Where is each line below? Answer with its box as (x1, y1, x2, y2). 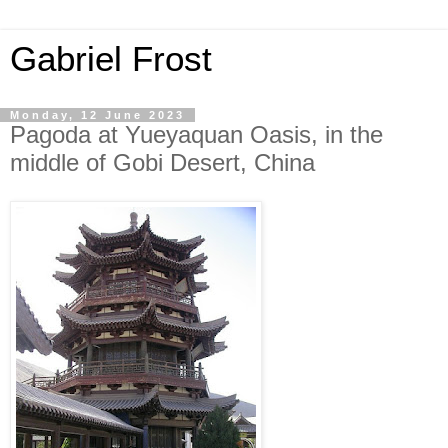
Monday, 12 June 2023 (10, 109, 185, 121)
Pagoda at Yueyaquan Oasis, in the (10, 121, 383, 148)
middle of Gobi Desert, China (10, 149, 315, 176)
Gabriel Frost (10, 40, 212, 78)
